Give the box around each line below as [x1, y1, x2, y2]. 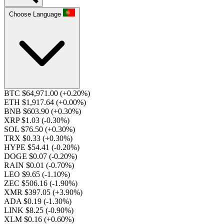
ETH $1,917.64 [4, 98, 56, 106]
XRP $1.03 [4, 116, 41, 124]
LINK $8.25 [4, 206, 45, 214]
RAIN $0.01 [4, 161, 46, 169]
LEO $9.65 [4, 170, 42, 178]
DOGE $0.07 [4, 152, 49, 160]
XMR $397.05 [4, 188, 52, 196]
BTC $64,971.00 [4, 89, 60, 97]
